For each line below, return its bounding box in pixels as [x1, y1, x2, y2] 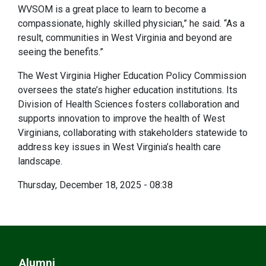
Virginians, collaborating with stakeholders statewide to [18, 126, 248, 138]
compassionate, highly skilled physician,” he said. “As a [18, 17, 245, 29]
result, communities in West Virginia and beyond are [18, 31, 232, 43]
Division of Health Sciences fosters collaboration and [18, 98, 239, 110]
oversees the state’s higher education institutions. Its [18, 84, 237, 96]
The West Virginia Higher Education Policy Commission [18, 69, 246, 81]
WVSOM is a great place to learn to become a [18, 3, 206, 15]
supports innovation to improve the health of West [18, 112, 225, 124]
